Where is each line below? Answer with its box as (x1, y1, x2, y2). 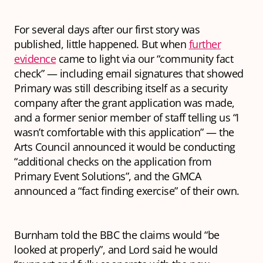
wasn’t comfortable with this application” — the (14, 125, 234, 140)
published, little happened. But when (14, 37, 189, 52)
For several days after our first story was (14, 22, 200, 37)
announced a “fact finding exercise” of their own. (14, 184, 242, 198)
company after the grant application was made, (14, 96, 235, 110)
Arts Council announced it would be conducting (14, 140, 235, 154)
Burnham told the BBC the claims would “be (14, 228, 220, 242)
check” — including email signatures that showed (14, 66, 244, 81)
